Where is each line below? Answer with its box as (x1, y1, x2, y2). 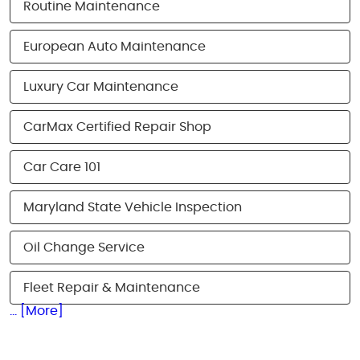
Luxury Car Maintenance (23, 80, 178, 93)
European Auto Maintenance (23, 40, 206, 53)
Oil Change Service (23, 241, 145, 254)
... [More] (10, 305, 63, 317)
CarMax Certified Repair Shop (23, 121, 211, 133)
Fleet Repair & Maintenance (23, 281, 200, 294)
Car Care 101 (23, 161, 100, 174)
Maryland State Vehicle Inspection (23, 201, 242, 214)
